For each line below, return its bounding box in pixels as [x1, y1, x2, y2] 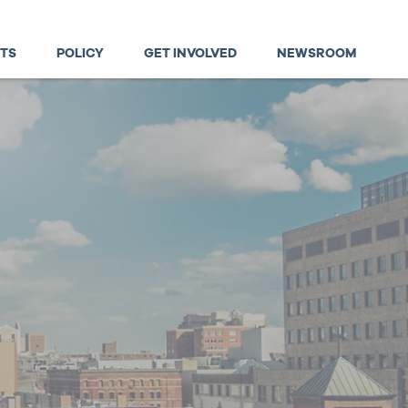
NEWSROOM [277, 45, 356, 62]
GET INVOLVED [144, 45, 237, 62]
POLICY [56, 45, 104, 62]
